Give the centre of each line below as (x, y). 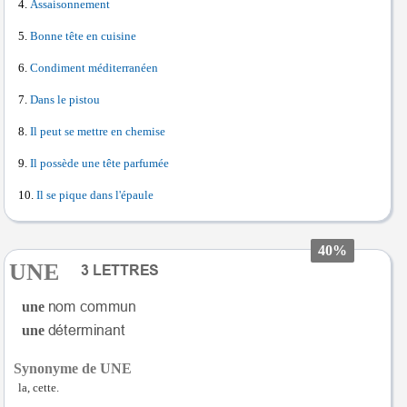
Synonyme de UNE (73, 368)
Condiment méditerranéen (94, 68)
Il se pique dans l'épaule (95, 195)
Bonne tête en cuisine (83, 36)
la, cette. (39, 387)
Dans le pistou (65, 99)
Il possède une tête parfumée (99, 163)
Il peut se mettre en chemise (98, 131)
